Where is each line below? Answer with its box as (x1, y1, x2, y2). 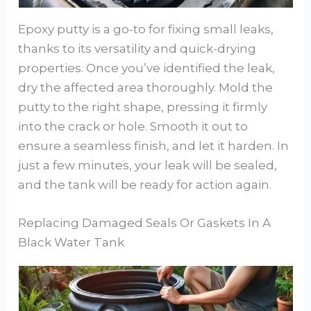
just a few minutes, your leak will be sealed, (18, 158, 278, 172)
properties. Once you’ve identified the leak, (18, 60, 276, 75)
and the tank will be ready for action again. (18, 177, 272, 192)
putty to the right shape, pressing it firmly (18, 99, 268, 114)
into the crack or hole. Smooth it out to (18, 119, 249, 133)
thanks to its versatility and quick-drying (18, 41, 257, 56)
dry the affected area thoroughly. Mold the (18, 80, 274, 94)
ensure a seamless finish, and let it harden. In (18, 138, 289, 153)
